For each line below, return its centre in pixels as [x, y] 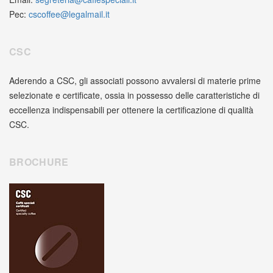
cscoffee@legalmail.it [69, 14]
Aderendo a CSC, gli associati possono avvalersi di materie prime [135, 81]
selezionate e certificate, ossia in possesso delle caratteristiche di [134, 95]
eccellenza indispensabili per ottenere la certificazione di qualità [131, 110]
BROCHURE [39, 162]
